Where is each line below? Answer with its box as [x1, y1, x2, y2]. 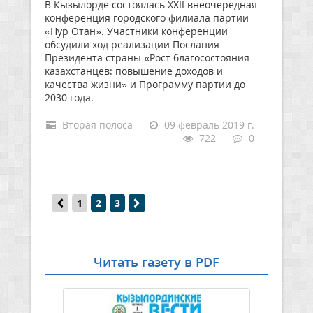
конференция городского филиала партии [45, 11, 249, 24]
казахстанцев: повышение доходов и [45, 64, 223, 78]
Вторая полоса [59, 118, 133, 131]
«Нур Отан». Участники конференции [45, 24, 228, 38]
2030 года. [45, 91, 94, 104]
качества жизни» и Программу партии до [45, 78, 245, 91]
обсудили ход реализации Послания [45, 38, 219, 51]
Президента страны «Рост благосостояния [45, 51, 249, 64]
